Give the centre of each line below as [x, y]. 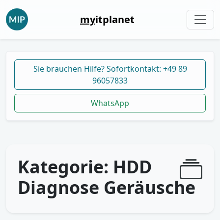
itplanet [115, 19]
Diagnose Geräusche [107, 187]
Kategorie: [65, 166]
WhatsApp [110, 103]
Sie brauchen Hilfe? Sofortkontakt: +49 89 [110, 69]
